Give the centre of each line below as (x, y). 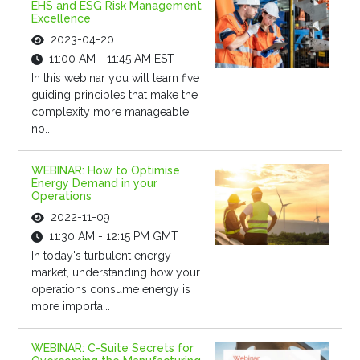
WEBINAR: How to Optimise (105, 171)
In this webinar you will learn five (115, 78)
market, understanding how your (115, 273)
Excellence (61, 19)
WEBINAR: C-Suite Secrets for (112, 348)
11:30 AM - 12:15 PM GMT (113, 237)
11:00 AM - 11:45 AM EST (111, 59)
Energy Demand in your (94, 184)
